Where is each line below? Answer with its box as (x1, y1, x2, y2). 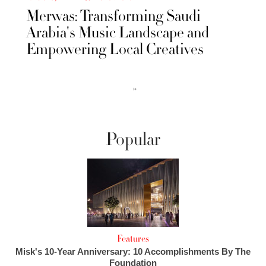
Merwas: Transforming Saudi (26, 6, 201, 27)
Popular (105, 128, 161, 151)
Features (117, 233, 149, 245)
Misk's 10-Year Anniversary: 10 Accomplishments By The (15, 246, 251, 257)
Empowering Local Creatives (26, 39, 204, 60)
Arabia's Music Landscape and (26, 23, 209, 43)
